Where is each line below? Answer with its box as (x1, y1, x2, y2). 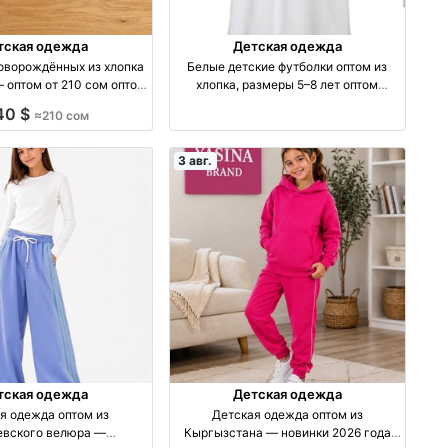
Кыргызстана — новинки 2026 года (183, 425, 391, 441)
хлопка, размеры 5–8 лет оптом (196, 76, 379, 92)
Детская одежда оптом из (211, 407, 363, 423)
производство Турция (223, 94, 352, 110)
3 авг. (178, 152, 213, 168)
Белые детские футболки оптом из (187, 58, 388, 74)
